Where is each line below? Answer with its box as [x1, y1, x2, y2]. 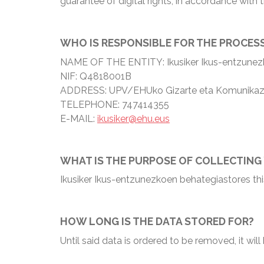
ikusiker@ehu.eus [97, 113, 170, 124]
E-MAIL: [60, 113, 97, 124]
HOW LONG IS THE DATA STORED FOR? [60, 215, 254, 228]
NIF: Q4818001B [60, 70, 131, 82]
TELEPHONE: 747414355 [60, 98, 169, 110]
